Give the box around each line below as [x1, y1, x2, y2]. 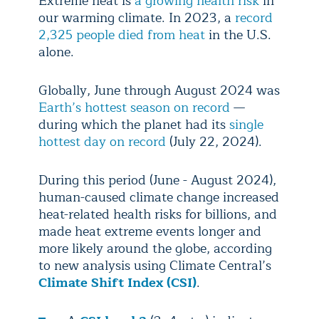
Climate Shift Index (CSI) [38, 272, 197, 293]
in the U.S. [205, 24, 271, 46]
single [229, 114, 263, 135]
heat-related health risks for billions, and [38, 204, 277, 225]
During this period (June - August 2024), [38, 169, 276, 191]
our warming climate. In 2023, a [38, 7, 235, 28]
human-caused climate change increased [38, 187, 279, 208]
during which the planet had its [38, 114, 229, 135]
